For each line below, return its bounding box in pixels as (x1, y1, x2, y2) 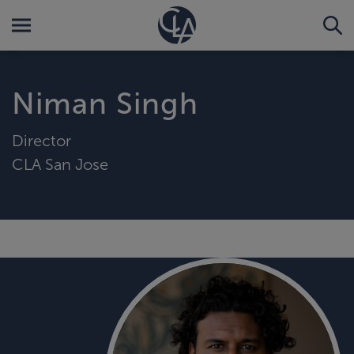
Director (12, 131, 71, 149)
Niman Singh (12, 87, 198, 120)
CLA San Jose (12, 155, 108, 173)
